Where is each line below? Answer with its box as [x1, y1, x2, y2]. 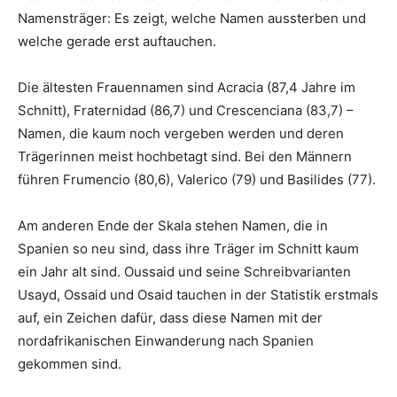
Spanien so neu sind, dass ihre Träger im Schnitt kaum [18, 239, 359, 257]
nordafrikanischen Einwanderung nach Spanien [18, 331, 314, 349]
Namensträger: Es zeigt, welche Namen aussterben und [18, 9, 366, 27]
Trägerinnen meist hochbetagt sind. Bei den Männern [18, 147, 352, 165]
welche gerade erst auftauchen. [18, 32, 216, 50]
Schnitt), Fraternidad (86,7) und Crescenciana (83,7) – [18, 101, 354, 119]
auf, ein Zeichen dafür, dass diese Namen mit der [18, 308, 323, 326]
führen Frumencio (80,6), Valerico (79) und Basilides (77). [18, 170, 376, 188]
